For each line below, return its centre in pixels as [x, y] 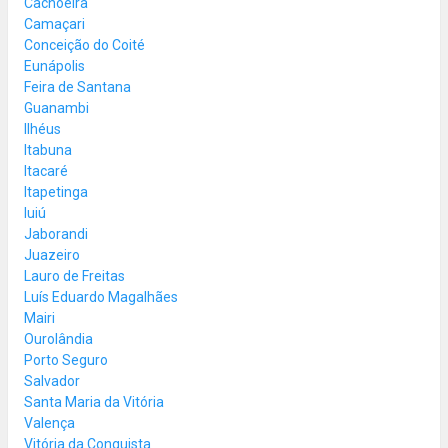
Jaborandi [56, 233]
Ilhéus [42, 128]
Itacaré [46, 170]
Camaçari [54, 23]
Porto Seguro [66, 359]
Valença [49, 422]
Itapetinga [56, 191]
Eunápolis [54, 65]
